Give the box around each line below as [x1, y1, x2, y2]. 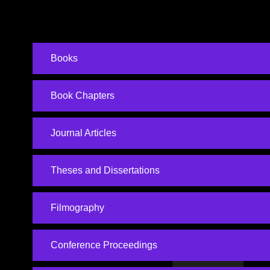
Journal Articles [50, 127, 116, 138]
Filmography [50, 202, 104, 213]
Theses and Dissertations [50, 165, 160, 175]
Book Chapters [50, 90, 115, 101]
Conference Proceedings [50, 239, 157, 250]
